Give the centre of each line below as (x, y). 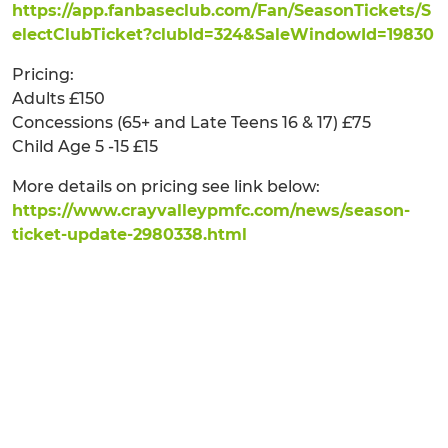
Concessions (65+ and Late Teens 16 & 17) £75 (191, 123)
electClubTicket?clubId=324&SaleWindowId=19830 (223, 35)
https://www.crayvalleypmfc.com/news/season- (211, 211)
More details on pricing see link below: (166, 187)
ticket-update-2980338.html (129, 235)
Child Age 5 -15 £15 (85, 147)
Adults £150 (58, 99)
